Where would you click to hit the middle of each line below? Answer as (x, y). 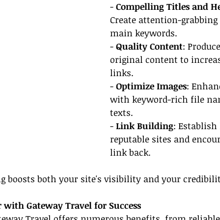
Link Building (145, 126)
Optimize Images (151, 86)
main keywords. (144, 33)
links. (122, 73)
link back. (130, 152)
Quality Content (149, 46)
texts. (122, 112)
